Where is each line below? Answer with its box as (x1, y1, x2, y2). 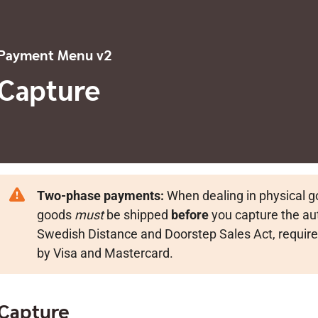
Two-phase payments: (36, 188, 164, 203)
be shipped (103, 207, 171, 222)
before (170, 207, 209, 222)
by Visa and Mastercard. (36, 246, 173, 261)
